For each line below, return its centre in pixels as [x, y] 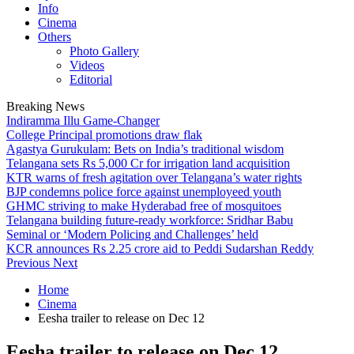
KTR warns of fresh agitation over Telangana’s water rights [154, 177]
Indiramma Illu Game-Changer [83, 121]
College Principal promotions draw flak [104, 135]
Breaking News [45, 106]
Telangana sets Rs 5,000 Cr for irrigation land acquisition [148, 163]
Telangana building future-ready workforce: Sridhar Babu [150, 220]
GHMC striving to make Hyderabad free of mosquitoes [144, 206]
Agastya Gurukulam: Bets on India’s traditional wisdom [145, 149]
